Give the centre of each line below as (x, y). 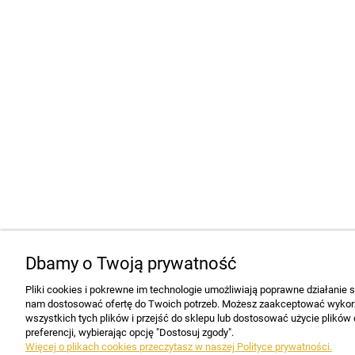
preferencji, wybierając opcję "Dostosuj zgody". (130, 332)
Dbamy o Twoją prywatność (131, 263)
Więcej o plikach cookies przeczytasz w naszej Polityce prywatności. (179, 347)
